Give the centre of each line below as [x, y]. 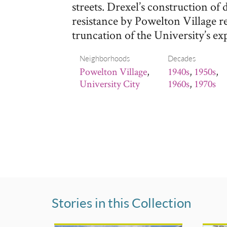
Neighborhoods [105, 58]
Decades [182, 58]
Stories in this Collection [121, 203]
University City [110, 84]
